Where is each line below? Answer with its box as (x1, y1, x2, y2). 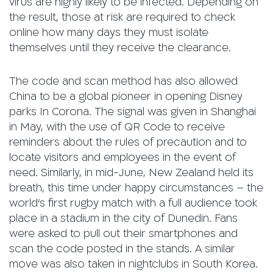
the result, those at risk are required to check (9, 10, 235, 25)
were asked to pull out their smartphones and (9, 227, 238, 241)
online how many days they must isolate (9, 26, 208, 40)
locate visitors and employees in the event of (9, 151, 236, 165)
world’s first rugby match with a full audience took (9, 196, 257, 211)
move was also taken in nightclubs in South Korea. (9, 257, 258, 272)
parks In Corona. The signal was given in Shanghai (9, 105, 256, 119)
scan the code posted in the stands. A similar (9, 242, 235, 257)
